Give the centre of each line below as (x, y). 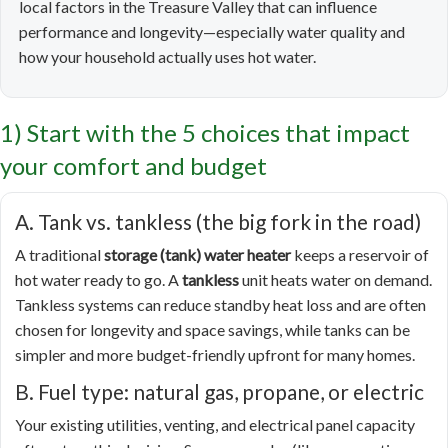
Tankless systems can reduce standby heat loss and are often (220, 305)
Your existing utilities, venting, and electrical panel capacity (215, 425)
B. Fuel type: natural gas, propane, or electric (219, 392)
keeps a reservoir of (360, 255)
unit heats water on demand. (335, 280)
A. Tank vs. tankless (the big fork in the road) (218, 222)
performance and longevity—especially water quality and (212, 32)
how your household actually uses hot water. (167, 57)
